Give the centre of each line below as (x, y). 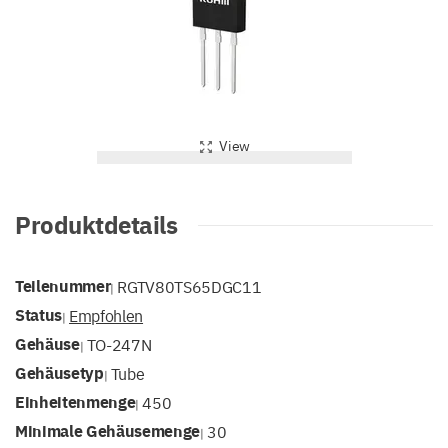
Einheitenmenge (75, 401)
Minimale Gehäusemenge (108, 430)
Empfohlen (106, 315)
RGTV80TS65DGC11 (189, 286)
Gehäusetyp (59, 372)
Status (39, 314)
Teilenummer (63, 285)
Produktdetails (96, 223)
